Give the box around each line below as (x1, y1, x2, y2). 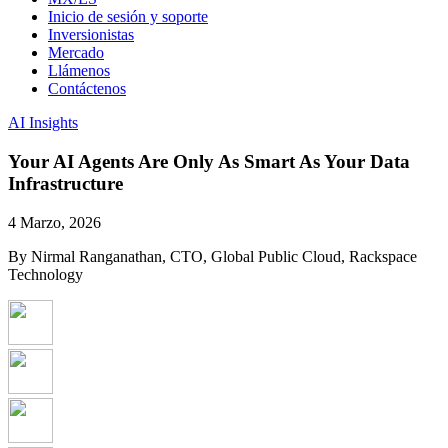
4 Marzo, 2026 (8, 213, 101, 231)
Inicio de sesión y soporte (48, 8, 208, 26)
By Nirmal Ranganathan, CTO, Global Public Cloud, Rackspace (8, 247, 417, 265)
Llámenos (48, 62, 110, 80)
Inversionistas (48, 26, 134, 44)
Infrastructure (8, 172, 123, 194)
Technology (8, 265, 83, 283)
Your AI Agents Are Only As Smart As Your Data (8, 150, 410, 172)
